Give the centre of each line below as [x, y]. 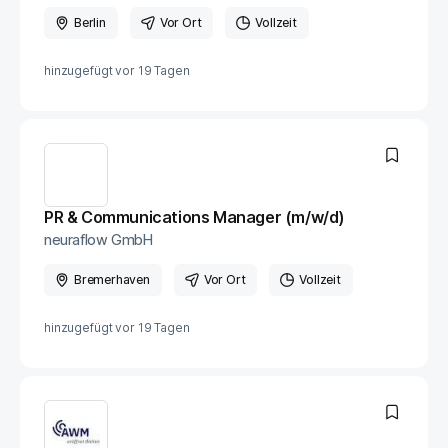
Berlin [90, 22]
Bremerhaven [112, 279]
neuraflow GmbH [98, 239]
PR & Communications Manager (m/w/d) [194, 217]
